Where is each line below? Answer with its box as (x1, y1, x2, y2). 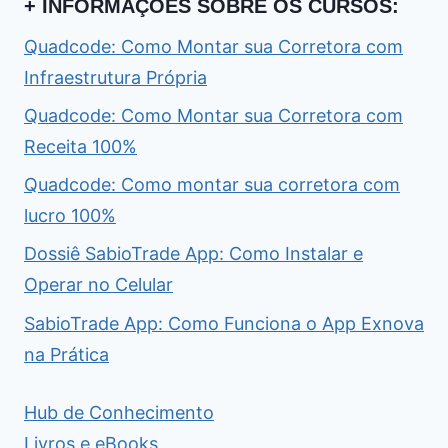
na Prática (24, 343, 109, 365)
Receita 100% (24, 136, 137, 158)
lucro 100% (24, 205, 116, 227)
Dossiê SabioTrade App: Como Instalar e (24, 243, 363, 265)
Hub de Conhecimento (24, 401, 214, 423)
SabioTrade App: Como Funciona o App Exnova (24, 312, 424, 334)
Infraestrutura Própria (24, 66, 207, 88)
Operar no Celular (24, 274, 173, 296)
